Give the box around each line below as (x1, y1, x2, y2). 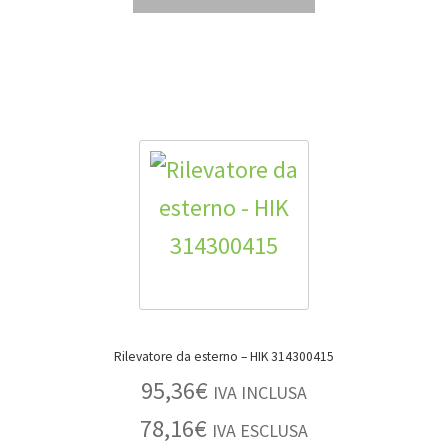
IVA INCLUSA (213, 381, 307, 405)
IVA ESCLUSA (212, 419, 308, 443)
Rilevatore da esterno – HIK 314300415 (241, 347, 334, 365)
